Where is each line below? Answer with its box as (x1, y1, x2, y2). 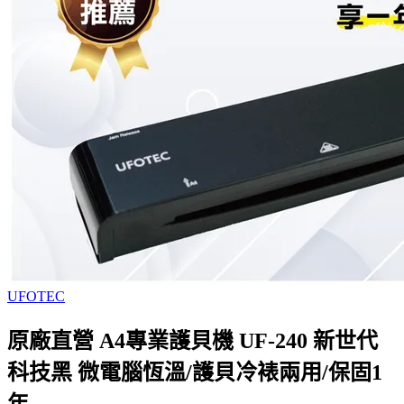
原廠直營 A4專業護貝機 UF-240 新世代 (7, 328, 378, 353)
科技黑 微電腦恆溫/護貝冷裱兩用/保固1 (7, 360, 382, 384)
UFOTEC (7, 289, 65, 304)
